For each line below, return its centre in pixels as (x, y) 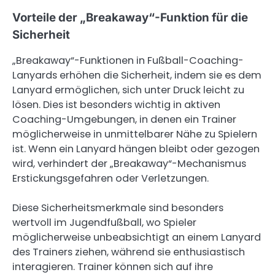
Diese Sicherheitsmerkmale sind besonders (118, 208)
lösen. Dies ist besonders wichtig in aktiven (116, 105)
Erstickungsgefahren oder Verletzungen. (110, 179)
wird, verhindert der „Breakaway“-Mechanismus (129, 164)
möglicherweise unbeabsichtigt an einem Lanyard (137, 238)
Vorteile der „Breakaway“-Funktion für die (130, 17)
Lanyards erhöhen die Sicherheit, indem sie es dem (137, 76)
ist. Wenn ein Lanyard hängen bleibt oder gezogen (136, 149)
